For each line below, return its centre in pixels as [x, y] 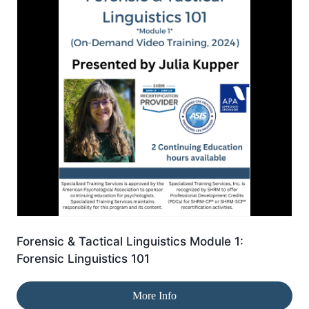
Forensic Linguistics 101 [83, 258]
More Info [154, 295]
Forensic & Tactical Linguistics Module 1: [130, 241]
